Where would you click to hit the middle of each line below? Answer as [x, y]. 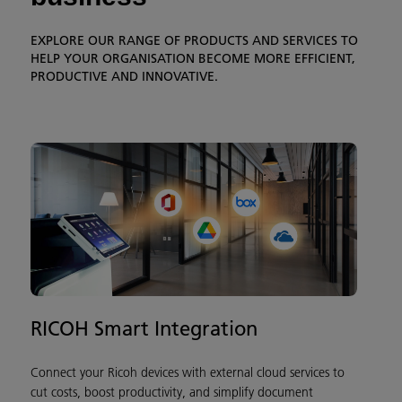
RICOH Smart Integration [144, 329]
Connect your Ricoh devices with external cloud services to [188, 373]
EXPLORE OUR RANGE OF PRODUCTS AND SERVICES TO [194, 40]
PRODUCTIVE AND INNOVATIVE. [124, 76]
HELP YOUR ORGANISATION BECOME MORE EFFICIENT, [193, 58]
